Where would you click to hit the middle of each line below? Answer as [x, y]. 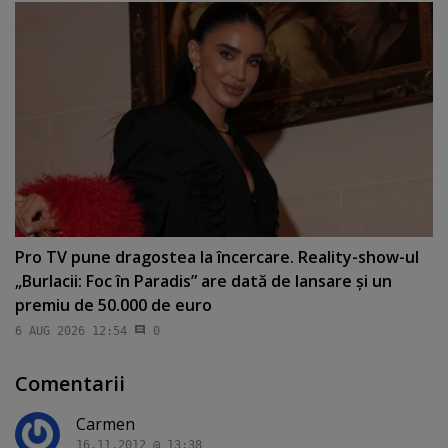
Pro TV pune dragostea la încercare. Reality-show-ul [217, 256]
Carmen [105, 424]
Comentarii [70, 384]
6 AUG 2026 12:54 [71, 331]
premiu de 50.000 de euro [113, 304]
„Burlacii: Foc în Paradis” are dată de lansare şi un [203, 280]
